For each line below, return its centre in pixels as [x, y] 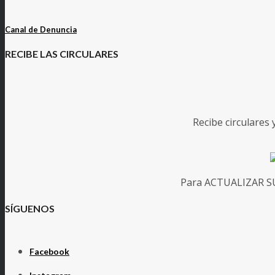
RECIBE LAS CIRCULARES [62, 53]
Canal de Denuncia [41, 30]
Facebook [49, 252]
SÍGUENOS [30, 208]
